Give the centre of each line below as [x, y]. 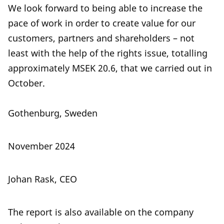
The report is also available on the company [101, 212]
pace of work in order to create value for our [102, 23]
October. [26, 83]
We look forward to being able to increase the [105, 8]
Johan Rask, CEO [42, 179]
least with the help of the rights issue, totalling [108, 53]
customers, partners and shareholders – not [101, 38]
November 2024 [41, 146]
